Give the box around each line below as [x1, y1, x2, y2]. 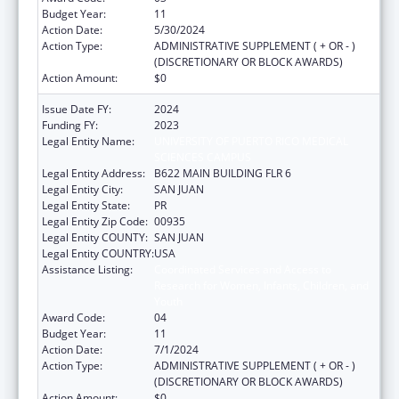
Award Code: [42, 309, 105, 325]
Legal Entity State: [42, 197, 130, 213]
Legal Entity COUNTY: [42, 229, 148, 245]
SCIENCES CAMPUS [154, 149, 251, 165]
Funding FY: [42, 117, 98, 133]
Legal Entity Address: [42, 165, 145, 181]
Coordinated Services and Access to [154, 261, 331, 277]
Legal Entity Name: [42, 133, 134, 149]
